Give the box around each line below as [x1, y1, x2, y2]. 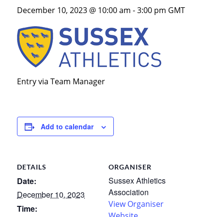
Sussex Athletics [108, 175, 166, 186]
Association [108, 186, 149, 198]
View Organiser [108, 199, 164, 210]
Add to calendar [41, 122, 93, 132]
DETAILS [17, 163, 46, 171]
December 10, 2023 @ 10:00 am [17, 5, 131, 16]
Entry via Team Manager [17, 76, 105, 87]
